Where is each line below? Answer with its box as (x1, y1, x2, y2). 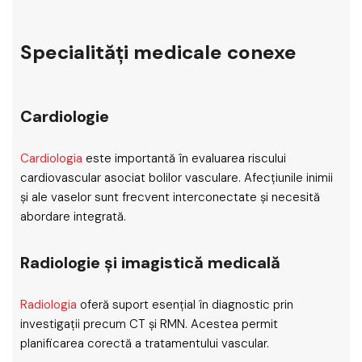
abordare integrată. (20, 208, 126, 225)
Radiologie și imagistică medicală (20, 252, 280, 273)
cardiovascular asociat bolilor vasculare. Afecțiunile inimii (20, 170, 333, 186)
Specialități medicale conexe (20, 40, 297, 65)
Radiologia (20, 297, 80, 313)
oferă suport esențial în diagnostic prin (80, 297, 293, 313)
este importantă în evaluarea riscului (86, 150, 286, 166)
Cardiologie (20, 106, 109, 127)
